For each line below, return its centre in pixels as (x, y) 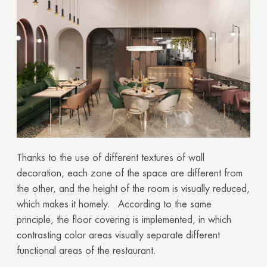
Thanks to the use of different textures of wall (111, 159)
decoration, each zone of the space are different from (130, 174)
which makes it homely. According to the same (114, 205)
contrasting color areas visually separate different (118, 236)
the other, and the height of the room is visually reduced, (133, 190)
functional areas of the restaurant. (86, 252)
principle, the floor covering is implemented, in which (124, 221)
